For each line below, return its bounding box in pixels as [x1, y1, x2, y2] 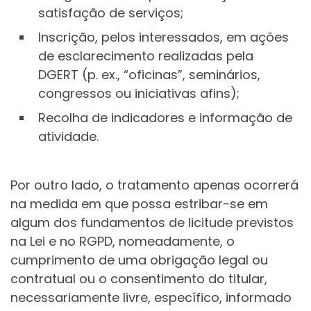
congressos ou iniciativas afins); [38, 85, 239, 103]
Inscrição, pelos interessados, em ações [38, 28, 289, 47]
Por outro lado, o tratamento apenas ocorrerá [10, 176, 299, 194]
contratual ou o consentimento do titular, [10, 269, 267, 287]
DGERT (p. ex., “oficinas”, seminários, [38, 66, 260, 84]
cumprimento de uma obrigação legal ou [10, 251, 268, 269]
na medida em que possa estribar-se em [10, 194, 268, 212]
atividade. [38, 128, 99, 146]
